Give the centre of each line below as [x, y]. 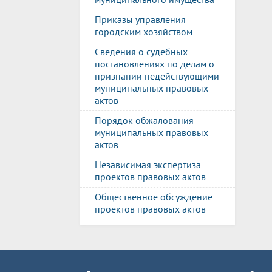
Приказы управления [140, 19]
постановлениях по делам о [155, 64]
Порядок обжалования [144, 120]
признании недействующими [157, 76]
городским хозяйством [144, 32]
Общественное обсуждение [154, 197]
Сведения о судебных [141, 52]
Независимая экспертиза [148, 165]
